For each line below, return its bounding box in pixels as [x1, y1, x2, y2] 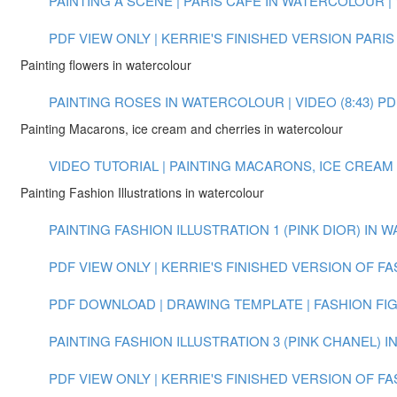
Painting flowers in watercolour [20, 56, 191, 74]
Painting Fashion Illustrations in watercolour [20, 183, 264, 201]
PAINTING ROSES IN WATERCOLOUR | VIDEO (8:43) [49, 92, 374, 111]
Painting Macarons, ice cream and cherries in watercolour [20, 120, 343, 137]
